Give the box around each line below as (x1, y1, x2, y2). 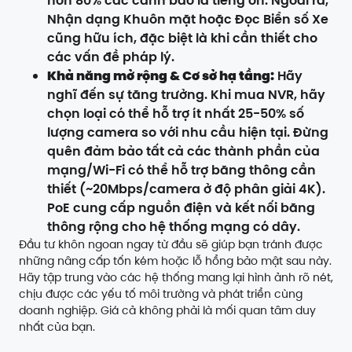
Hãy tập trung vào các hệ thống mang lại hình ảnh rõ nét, (19, 269, 333, 286)
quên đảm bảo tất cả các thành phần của (47, 142, 320, 161)
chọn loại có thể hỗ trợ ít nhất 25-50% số (47, 104, 304, 123)
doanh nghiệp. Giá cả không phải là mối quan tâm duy (19, 302, 316, 319)
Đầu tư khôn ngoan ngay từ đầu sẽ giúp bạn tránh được (19, 236, 323, 253)
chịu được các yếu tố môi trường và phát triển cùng (19, 286, 302, 302)
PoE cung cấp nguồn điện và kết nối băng (47, 199, 315, 218)
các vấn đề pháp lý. (47, 48, 174, 67)
